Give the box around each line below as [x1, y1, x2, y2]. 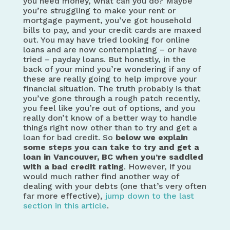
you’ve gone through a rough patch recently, [23, 93, 200, 103]
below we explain [115, 132, 188, 142]
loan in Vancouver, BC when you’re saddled [23, 152, 203, 162]
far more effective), [23, 191, 105, 201]
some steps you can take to [23, 142, 144, 152]
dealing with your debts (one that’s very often [23, 181, 206, 191]
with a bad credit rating [23, 162, 124, 171]
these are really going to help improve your [23, 74, 197, 84]
